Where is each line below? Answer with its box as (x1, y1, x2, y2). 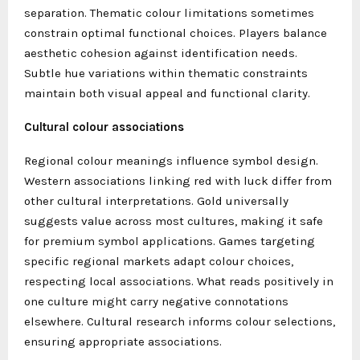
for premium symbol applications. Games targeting (24, 233, 315, 248)
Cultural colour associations (24, 119, 184, 134)
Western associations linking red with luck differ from (24, 173, 332, 188)
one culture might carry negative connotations (24, 293, 288, 309)
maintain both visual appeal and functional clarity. (24, 85, 310, 100)
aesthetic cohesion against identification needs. (24, 45, 297, 60)
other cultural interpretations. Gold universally (24, 193, 288, 208)
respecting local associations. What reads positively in (24, 273, 333, 288)
